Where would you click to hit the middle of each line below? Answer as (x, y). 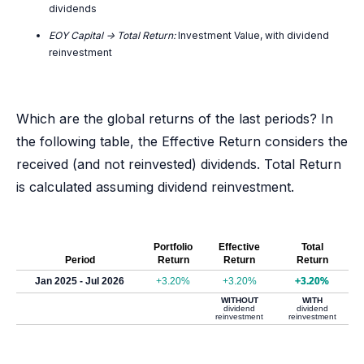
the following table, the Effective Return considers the (182, 141)
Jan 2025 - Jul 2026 (80, 281)
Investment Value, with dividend (252, 35)
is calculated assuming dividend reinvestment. (155, 187)
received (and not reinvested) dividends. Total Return (179, 164)
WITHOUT (239, 300)
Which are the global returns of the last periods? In (175, 119)
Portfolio (173, 247)
